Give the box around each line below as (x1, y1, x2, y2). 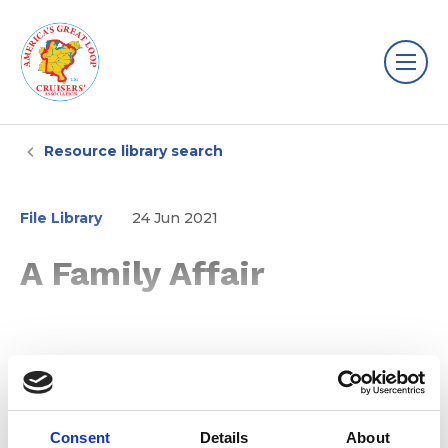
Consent (50, 429, 110, 446)
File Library (20, 209, 102, 227)
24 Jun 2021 (132, 209, 218, 227)
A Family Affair (20, 253, 265, 293)
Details (199, 429, 249, 446)
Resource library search (44, 142, 223, 160)
